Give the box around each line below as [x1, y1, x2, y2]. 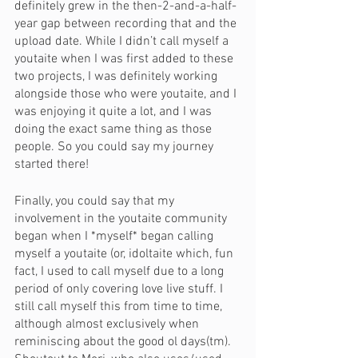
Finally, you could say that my [14, 193, 177, 209]
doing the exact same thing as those [14, 121, 215, 137]
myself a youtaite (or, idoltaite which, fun [14, 246, 237, 262]
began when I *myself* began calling [14, 229, 217, 245]
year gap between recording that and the [14, 16, 240, 32]
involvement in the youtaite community [14, 211, 230, 227]
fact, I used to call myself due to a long [14, 264, 227, 280]
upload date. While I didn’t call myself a [14, 34, 232, 50]
